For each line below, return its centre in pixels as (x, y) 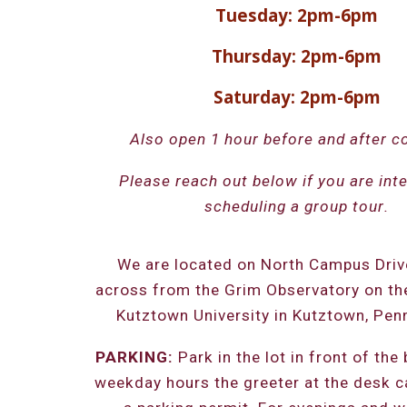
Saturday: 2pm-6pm (297, 97)
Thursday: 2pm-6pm (297, 56)
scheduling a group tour (295, 206)
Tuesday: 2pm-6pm (297, 15)
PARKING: (134, 357)
